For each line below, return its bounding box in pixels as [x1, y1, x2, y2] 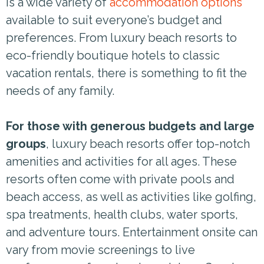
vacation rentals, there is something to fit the [6, 65, 247, 80]
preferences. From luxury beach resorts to [6, 30, 237, 45]
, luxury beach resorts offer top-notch [46, 136, 250, 151]
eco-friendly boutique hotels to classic [6, 48, 220, 62]
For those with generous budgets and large [6, 118, 255, 133]
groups [6, 136, 46, 151]
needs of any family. [6, 83, 114, 98]
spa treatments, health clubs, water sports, [6, 207, 238, 222]
